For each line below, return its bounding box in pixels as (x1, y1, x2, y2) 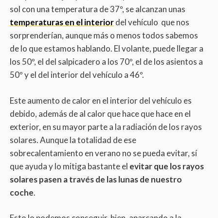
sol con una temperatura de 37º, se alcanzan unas (10, 4, 187, 15)
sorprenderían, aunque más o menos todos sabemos (10, 30, 198, 41)
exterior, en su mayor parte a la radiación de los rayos (10, 121, 202, 132)
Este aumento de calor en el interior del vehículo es (10, 95, 192, 106)
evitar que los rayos (129, 161, 204, 171)
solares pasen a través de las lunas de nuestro (10, 174, 182, 184)
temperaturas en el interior (10, 17, 114, 28)
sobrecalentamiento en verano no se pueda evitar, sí (10, 147, 197, 158)
